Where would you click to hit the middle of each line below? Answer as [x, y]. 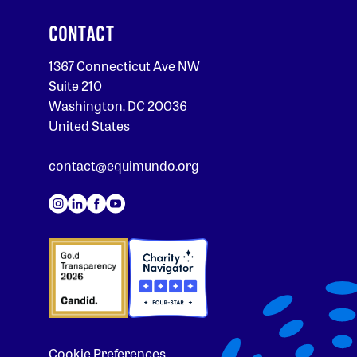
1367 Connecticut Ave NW [124, 66]
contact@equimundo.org [124, 166]
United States [89, 126]
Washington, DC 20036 [118, 106]
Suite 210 [75, 86]
